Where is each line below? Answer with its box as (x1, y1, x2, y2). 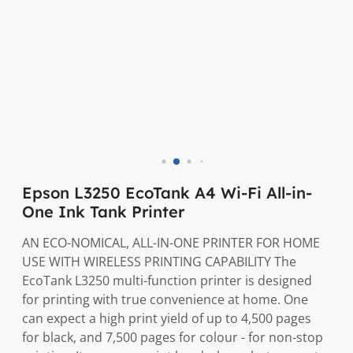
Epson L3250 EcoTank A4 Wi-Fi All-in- (22, 183, 312, 203)
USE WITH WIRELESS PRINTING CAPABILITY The (22, 253, 296, 270)
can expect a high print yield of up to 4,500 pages (22, 310, 311, 327)
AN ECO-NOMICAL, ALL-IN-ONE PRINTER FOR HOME (22, 234, 320, 251)
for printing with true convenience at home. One (22, 291, 308, 308)
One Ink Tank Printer (22, 202, 184, 221)
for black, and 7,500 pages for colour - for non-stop (22, 329, 323, 346)
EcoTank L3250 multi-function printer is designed (22, 272, 312, 289)
